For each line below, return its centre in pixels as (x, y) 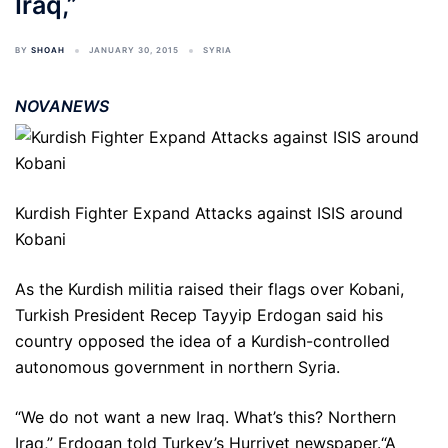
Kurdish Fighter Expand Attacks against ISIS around (209, 213)
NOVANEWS (62, 106)
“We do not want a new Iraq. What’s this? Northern (205, 417)
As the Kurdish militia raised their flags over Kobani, (209, 289)
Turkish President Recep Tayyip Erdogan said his (199, 315)
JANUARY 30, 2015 (134, 50)
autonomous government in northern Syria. (177, 367)
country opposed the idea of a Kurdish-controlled (202, 341)
